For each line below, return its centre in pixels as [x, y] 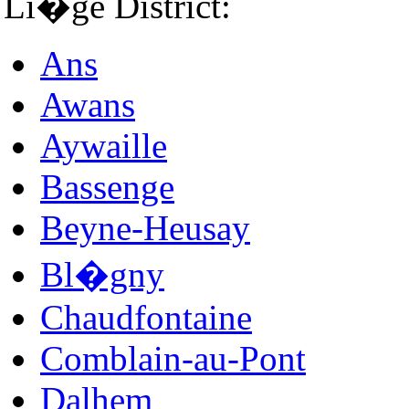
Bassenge [107, 186]
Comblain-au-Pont [173, 358]
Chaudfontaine [146, 317]
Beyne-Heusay [145, 227]
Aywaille [104, 145]
